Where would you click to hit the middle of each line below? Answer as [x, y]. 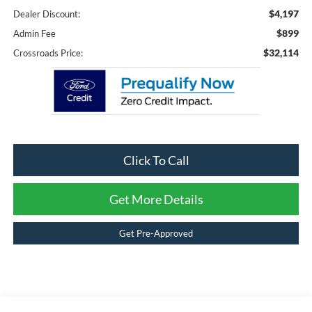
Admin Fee [34, 33]
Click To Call [156, 161]
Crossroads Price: [48, 53]
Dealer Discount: [46, 14]
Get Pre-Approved [156, 234]
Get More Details [156, 200]
